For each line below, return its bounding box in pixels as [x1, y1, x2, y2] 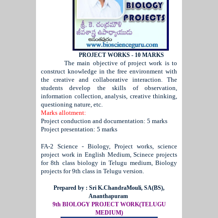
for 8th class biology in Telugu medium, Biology [41, 159, 177, 166]
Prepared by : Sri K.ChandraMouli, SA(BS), [54, 184, 164, 191]
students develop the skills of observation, [41, 84, 177, 91]
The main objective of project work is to [64, 59, 177, 67]
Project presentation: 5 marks [41, 125, 117, 133]
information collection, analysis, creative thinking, [41, 92, 177, 100]
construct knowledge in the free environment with [41, 67, 177, 75]
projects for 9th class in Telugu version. [41, 167, 144, 175]
